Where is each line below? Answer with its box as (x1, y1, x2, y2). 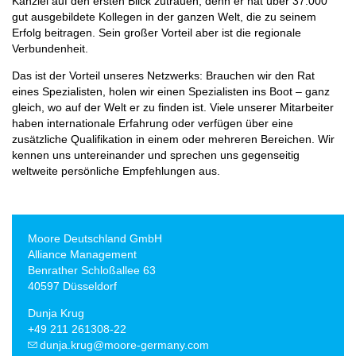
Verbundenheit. (12, 41, 88, 55)
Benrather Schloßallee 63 (28, 263, 156, 277)
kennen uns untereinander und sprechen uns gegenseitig (12, 149, 300, 162)
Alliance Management (28, 247, 137, 261)
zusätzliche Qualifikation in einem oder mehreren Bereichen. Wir (12, 133, 335, 146)
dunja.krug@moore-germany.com (40, 338, 210, 351)
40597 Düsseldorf (28, 279, 117, 292)
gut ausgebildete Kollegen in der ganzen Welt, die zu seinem (12, 10, 316, 23)
